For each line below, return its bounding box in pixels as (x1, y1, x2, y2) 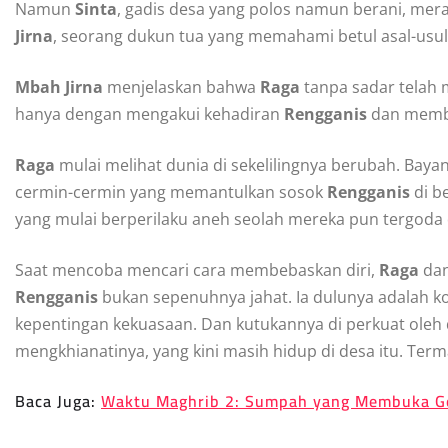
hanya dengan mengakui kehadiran (15, 102, 284, 125)
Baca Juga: (15, 385, 101, 416)
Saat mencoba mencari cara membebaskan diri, (15, 258, 379, 281)
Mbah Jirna (15, 75, 107, 98)
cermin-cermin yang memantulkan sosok (15, 180, 327, 203)
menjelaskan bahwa (107, 75, 260, 98)
